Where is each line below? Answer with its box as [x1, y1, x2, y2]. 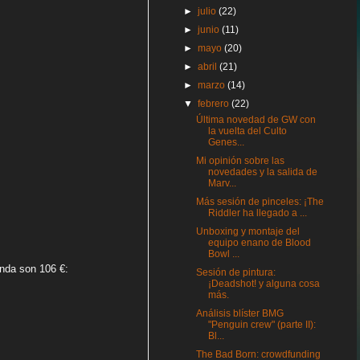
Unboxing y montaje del [195, 226, 300, 237]
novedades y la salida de [207, 166, 317, 178]
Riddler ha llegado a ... [207, 207, 307, 219]
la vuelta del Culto [207, 125, 287, 137]
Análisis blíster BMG [195, 308, 284, 319]
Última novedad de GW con [195, 114, 316, 125]
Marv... [207, 178, 236, 189]
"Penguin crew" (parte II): [207, 319, 316, 330]
